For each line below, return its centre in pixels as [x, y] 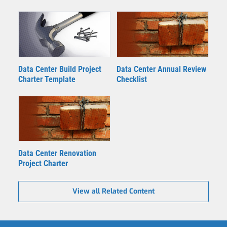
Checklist [132, 79]
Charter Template [47, 79]
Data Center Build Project [60, 69]
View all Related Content [113, 191]
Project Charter [43, 163]
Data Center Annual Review [161, 69]
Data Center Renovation [57, 153]
